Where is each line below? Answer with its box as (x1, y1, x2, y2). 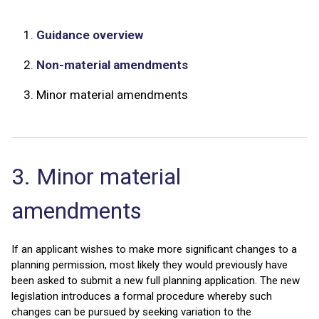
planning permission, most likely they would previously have (11, 258, 288, 272)
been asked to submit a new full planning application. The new (11, 274, 300, 288)
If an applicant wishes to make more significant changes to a (11, 243, 297, 256)
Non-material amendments (36, 58, 189, 73)
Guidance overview (36, 28, 145, 43)
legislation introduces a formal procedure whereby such (11, 290, 272, 303)
